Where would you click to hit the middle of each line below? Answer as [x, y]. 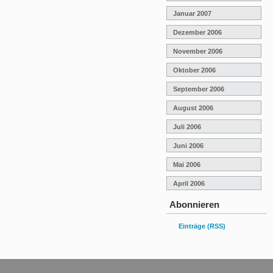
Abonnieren [194, 204]
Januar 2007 [192, 13]
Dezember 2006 [197, 32]
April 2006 [189, 183]
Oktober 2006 [194, 70]
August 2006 [193, 108]
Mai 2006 [187, 164]
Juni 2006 [188, 145]
